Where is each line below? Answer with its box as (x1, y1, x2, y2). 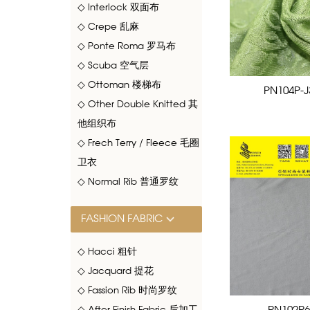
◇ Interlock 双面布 (77, 3, 159, 13)
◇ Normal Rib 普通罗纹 (77, 178, 179, 188)
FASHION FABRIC (81, 215, 163, 225)
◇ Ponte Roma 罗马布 (77, 42, 176, 52)
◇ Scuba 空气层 (77, 62, 149, 71)
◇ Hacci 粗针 (77, 248, 137, 257)
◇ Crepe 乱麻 (77, 23, 139, 33)
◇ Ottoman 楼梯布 (77, 81, 161, 91)
